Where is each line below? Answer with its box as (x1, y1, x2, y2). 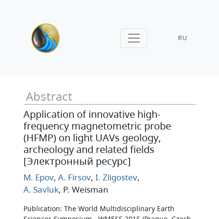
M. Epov (23, 172, 54, 183)
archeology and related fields (23, 143, 154, 156)
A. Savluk (23, 184, 59, 195)
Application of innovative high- (23, 108, 160, 121)
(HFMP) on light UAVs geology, (23, 131, 161, 144)
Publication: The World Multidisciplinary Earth (23, 204, 175, 213)
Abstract (26, 88, 72, 104)
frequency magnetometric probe (23, 119, 171, 132)
